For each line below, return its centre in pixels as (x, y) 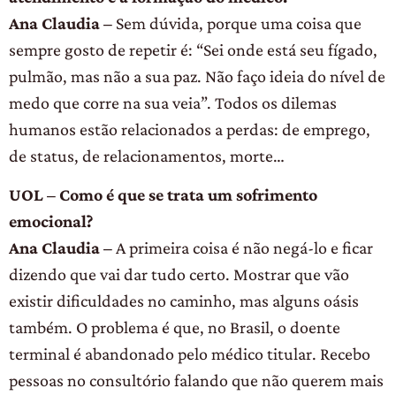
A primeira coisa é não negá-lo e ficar (243, 248)
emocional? (51, 221)
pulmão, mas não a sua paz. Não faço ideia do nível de (197, 76)
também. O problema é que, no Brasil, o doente (175, 327)
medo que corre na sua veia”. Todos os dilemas (173, 102)
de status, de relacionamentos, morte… (147, 155)
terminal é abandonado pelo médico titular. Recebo (190, 354)
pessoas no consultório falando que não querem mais (196, 381)
